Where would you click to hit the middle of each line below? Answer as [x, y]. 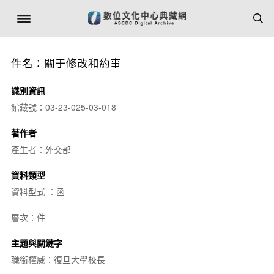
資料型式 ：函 [38, 191]
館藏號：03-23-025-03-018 [63, 107]
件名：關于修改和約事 [66, 63]
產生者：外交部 [41, 149]
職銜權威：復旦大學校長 [58, 259]
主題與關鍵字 [36, 243]
